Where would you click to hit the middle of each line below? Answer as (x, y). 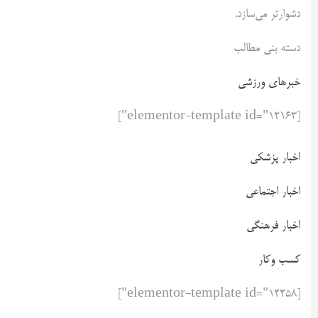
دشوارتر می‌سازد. (268, 15)
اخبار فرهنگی (273, 226)
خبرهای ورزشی (269, 83)
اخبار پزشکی (275, 158)
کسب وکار (279, 260)
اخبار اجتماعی (273, 192)
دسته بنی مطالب (267, 49)
